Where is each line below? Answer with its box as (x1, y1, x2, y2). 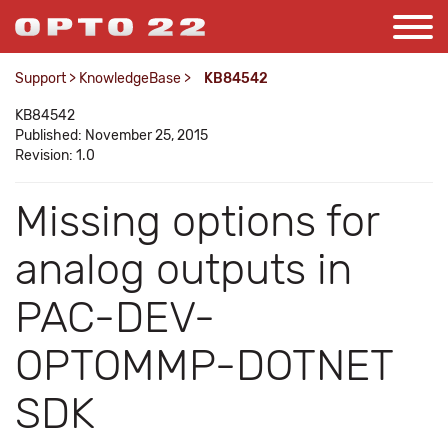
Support (15, 70, 66, 87)
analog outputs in (15, 244, 352, 295)
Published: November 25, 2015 (15, 127, 208, 144)
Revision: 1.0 (15, 147, 95, 164)
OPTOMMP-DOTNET (15, 340, 393, 391)
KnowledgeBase (79, 70, 181, 87)
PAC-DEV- (15, 292, 215, 343)
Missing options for (15, 196, 379, 247)
